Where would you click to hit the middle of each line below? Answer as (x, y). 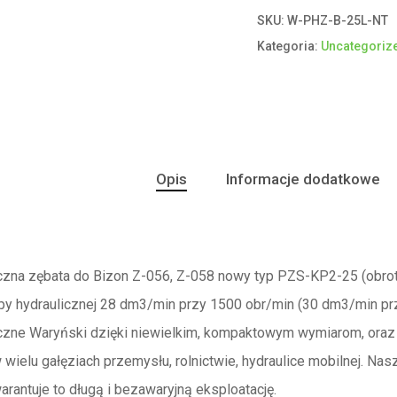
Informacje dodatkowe (303, 179)
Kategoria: (289, 46)
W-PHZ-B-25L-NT (338, 20)
